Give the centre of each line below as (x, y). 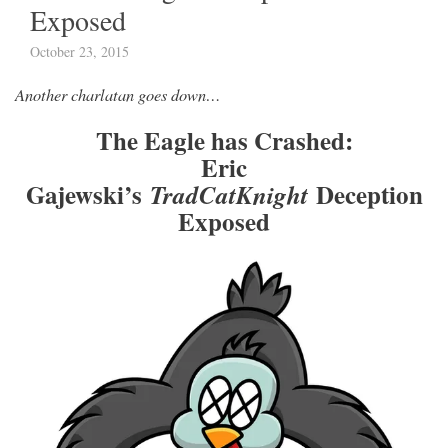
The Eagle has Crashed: (224, 141)
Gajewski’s (83, 195)
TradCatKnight (224, 195)
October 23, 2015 (79, 52)
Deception (365, 195)
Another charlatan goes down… (118, 94)
